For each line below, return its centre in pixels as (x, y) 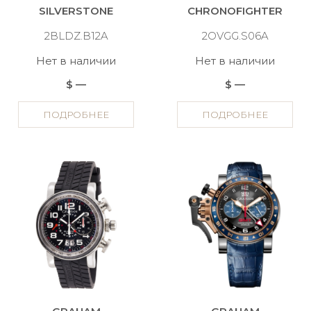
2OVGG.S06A (235, 36)
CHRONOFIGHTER (235, 11)
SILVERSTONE (76, 11)
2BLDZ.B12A (76, 36)
